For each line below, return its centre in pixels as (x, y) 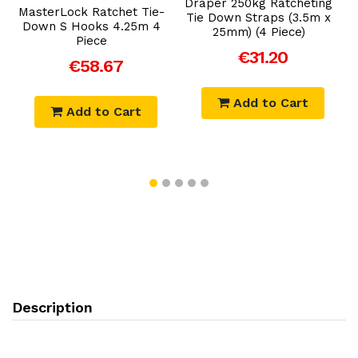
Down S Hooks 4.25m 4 (91, 26)
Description (52, 307)
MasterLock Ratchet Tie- (91, 12)
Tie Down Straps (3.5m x (259, 17)
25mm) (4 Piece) (259, 32)
